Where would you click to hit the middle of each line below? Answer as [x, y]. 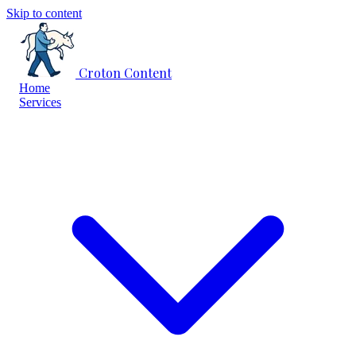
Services [40, 102]
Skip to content [44, 13]
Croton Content [125, 73]
